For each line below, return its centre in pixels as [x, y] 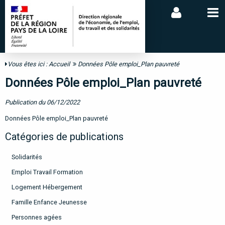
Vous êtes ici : [28, 64]
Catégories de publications [64, 137]
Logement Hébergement [47, 187]
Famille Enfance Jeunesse [49, 202]
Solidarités [27, 157]
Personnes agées [36, 217]
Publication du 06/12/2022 [42, 102]
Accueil [59, 64]
